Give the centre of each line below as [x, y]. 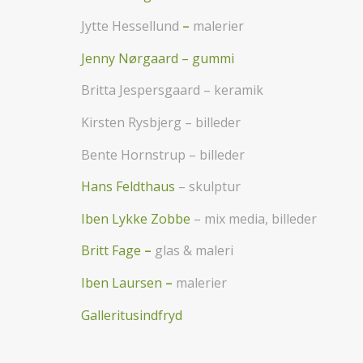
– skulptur [208, 187]
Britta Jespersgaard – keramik [172, 90]
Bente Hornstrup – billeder [163, 154]
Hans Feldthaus [128, 187]
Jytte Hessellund [130, 26]
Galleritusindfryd [132, 315]
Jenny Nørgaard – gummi [158, 58]
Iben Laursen [122, 283]
